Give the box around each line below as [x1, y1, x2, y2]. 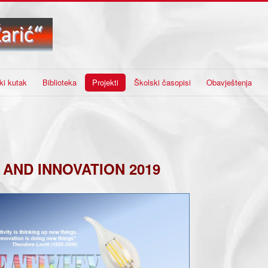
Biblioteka [42, 77, 77, 88]
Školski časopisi [134, 77, 191, 88]
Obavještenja [206, 77, 252, 88]
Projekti [92, 77, 118, 88]
